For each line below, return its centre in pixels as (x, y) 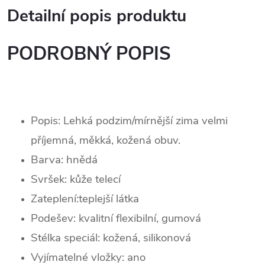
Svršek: (50, 179)
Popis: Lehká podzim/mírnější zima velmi (129, 120)
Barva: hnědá (64, 159)
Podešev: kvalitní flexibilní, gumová (116, 218)
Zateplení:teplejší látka (85, 198)
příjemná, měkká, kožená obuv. (106, 140)
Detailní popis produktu (97, 16)
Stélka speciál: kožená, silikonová (111, 237)
